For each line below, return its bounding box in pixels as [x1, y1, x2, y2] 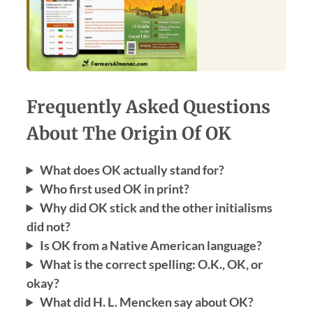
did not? [26, 219, 71, 235]
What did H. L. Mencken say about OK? [39, 294, 254, 310]
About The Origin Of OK [26, 122, 231, 145]
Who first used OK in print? [39, 181, 189, 197]
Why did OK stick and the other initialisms [39, 200, 272, 216]
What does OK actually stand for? [39, 162, 224, 178]
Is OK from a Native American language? [39, 238, 262, 254]
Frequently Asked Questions [26, 96, 270, 119]
